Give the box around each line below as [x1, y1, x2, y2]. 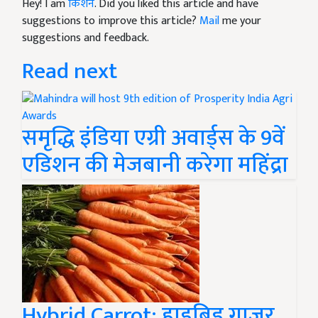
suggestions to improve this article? [22, 11, 199, 31]
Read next [22, 53, 117, 90]
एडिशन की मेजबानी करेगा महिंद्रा [22, 146, 288, 184]
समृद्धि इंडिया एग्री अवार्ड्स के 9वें [22, 119, 285, 157]
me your [219, 11, 261, 31]
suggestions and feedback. [22, 28, 149, 48]
